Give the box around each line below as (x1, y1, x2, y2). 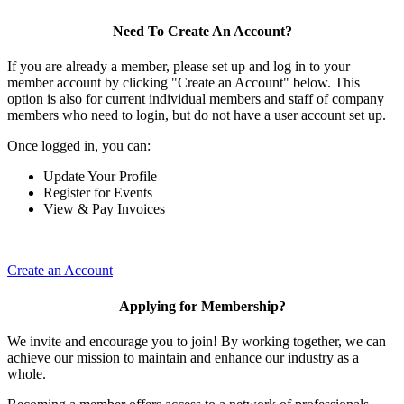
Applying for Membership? (118, 298, 286, 314)
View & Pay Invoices (43, 201, 165, 217)
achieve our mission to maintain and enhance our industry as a (7, 349, 359, 365)
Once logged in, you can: (7, 138, 151, 154)
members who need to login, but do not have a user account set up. (7, 107, 386, 124)
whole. (7, 365, 46, 381)
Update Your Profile (43, 169, 157, 185)
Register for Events (43, 185, 152, 201)
